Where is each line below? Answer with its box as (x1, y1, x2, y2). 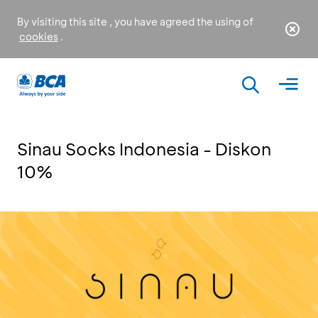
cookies (19, 30, 58, 43)
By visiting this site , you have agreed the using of (17, 15, 253, 28)
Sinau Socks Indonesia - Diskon (17, 138, 271, 160)
